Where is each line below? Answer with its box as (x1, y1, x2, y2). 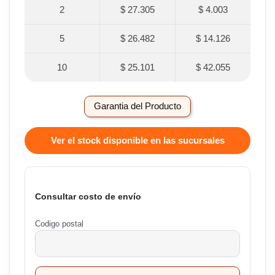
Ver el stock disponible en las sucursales (50, 134, 225, 145)
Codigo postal (35, 219, 83, 228)
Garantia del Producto (94, 101, 181, 112)
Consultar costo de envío (35, 192, 141, 202)
